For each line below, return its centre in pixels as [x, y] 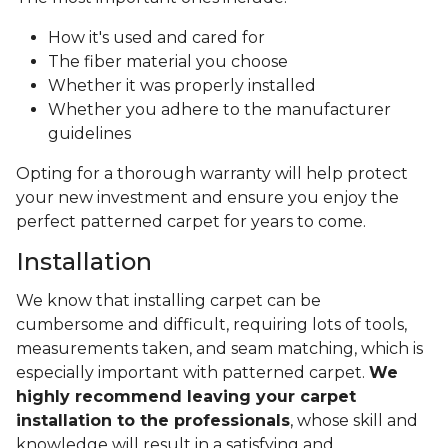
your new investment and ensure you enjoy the [207, 198]
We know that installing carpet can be [168, 301]
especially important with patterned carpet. [192, 373]
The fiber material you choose [168, 62]
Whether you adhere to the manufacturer [219, 110]
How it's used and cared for [156, 38]
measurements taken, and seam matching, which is [219, 349]
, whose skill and [354, 421]
